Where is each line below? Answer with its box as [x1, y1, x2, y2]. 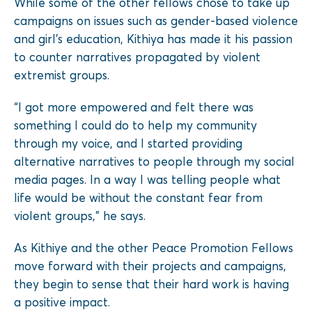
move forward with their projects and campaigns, [14, 258, 286, 273]
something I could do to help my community [14, 117, 257, 132]
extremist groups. [14, 67, 109, 82]
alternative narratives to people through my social [14, 153, 295, 169]
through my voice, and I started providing [14, 135, 242, 150]
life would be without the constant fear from [14, 189, 263, 205]
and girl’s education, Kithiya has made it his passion [14, 31, 292, 46]
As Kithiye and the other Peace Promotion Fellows [14, 240, 293, 255]
